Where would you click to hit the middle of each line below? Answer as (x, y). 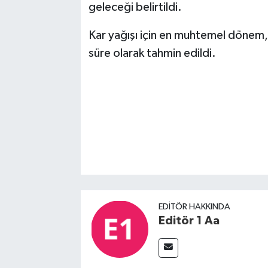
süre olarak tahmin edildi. (152, 54)
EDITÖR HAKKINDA (194, 206)
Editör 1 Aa (189, 220)
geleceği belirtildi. (135, 7)
